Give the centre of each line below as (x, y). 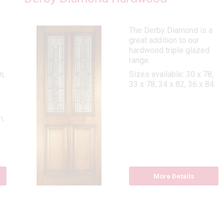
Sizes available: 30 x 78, (171, 74)
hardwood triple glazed (169, 50)
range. (139, 60)
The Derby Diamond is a (170, 30)
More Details (173, 176)
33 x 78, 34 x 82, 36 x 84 (171, 84)
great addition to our (164, 40)
